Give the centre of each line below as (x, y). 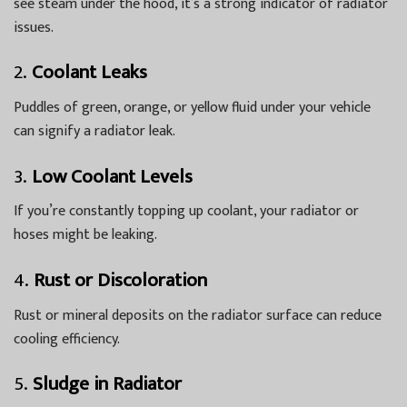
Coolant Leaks (89, 73)
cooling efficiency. (67, 339)
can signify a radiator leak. (94, 132)
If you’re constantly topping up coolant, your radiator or (186, 212)
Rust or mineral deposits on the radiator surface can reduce (198, 315)
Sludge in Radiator (107, 384)
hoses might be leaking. (85, 235)
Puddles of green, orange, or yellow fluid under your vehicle (192, 108)
